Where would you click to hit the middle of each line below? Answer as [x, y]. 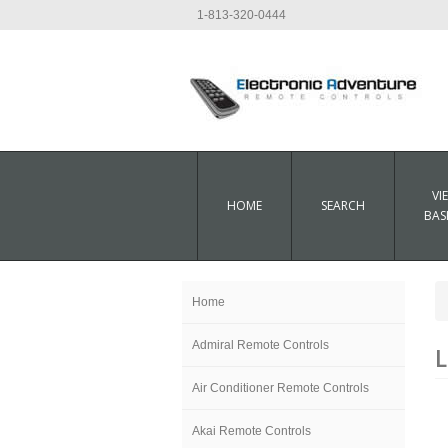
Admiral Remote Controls [260, 345]
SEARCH [343, 205]
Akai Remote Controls [251, 431]
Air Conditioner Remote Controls [280, 388]
